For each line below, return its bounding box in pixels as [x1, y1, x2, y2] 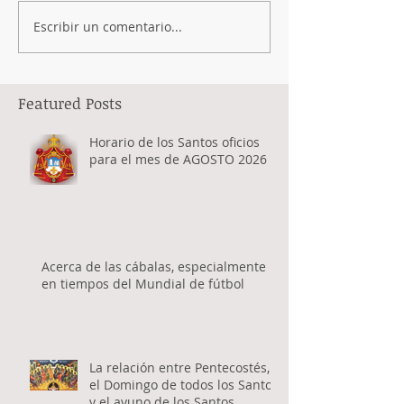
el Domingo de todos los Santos [89, 375, 279, 393]
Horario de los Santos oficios [89, 133, 260, 151]
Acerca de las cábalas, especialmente [41, 257, 266, 275]
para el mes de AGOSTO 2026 [89, 150, 267, 168]
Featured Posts [18, 92, 122, 114]
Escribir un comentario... [33, 18, 182, 36]
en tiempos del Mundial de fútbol [41, 274, 248, 292]
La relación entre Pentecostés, [89, 358, 270, 376]
